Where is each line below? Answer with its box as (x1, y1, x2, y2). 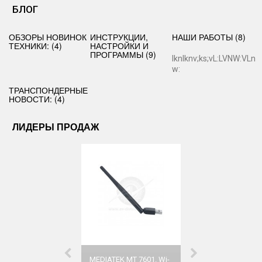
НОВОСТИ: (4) (9, 93, 65, 105)
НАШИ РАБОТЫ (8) (171, 31, 246, 43)
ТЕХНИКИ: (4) (9, 40, 62, 51)
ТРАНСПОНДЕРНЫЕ (9, 84, 88, 96)
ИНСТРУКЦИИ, (90, 31, 149, 43)
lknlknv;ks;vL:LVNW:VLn (171, 54, 256, 63)
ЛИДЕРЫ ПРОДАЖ (12, 120, 99, 133)
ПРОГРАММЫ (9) (90, 49, 157, 60)
